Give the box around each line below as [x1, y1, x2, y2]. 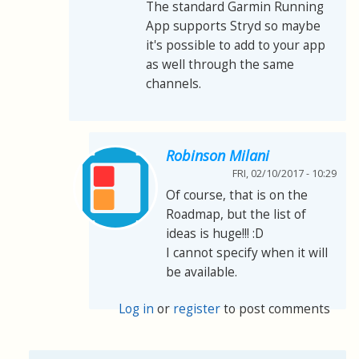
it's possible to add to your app [146, 37, 325, 54]
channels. [146, 75, 201, 93]
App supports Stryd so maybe [146, 18, 321, 35]
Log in [119, 301, 155, 318]
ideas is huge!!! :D [166, 225, 264, 243]
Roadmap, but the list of [166, 206, 306, 224]
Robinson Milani [166, 146, 269, 166]
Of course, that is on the [166, 187, 308, 204]
